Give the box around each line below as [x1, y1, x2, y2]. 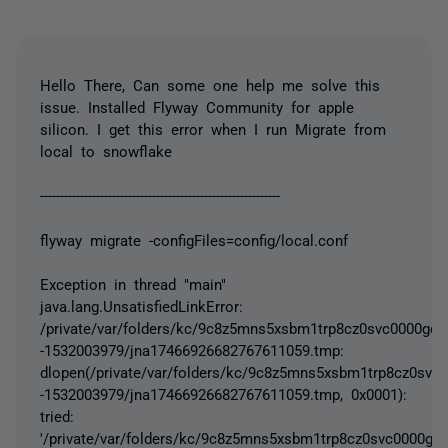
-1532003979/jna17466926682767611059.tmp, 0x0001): [40, 386, 407, 401]
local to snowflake [40, 142, 172, 158]
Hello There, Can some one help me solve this [40, 76, 380, 92]
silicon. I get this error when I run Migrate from [40, 120, 386, 136]
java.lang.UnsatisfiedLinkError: [40, 298, 243, 313]
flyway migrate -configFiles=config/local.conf [40, 231, 348, 247]
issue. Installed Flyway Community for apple [40, 98, 354, 114]
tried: [40, 408, 74, 423]
